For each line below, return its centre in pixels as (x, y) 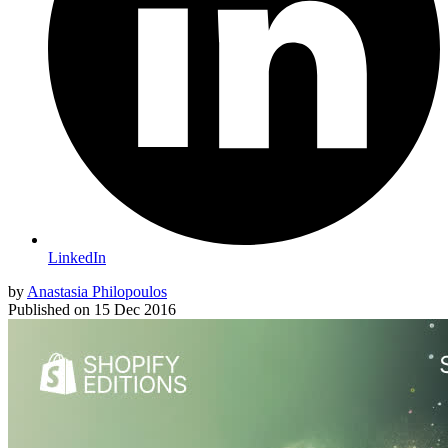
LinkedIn (77, 257)
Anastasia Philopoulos (97, 291)
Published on (49, 309)
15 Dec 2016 (135, 309)
